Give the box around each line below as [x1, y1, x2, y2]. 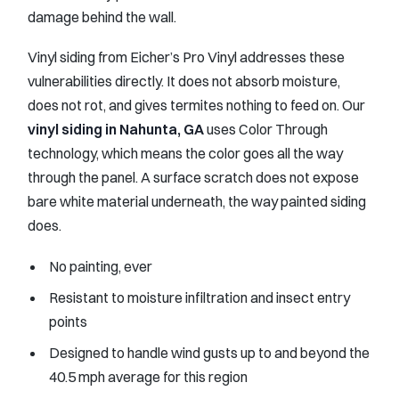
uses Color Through [204, 120, 328, 139]
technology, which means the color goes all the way [28, 144, 343, 163]
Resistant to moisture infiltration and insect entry [49, 288, 350, 306]
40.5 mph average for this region [49, 367, 248, 386]
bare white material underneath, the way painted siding [28, 192, 366, 211]
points [49, 312, 87, 330]
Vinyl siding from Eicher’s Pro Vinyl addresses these [28, 48, 345, 67]
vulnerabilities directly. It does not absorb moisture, [28, 72, 340, 91]
